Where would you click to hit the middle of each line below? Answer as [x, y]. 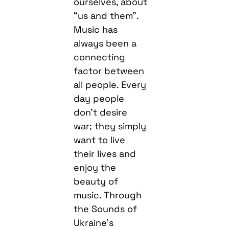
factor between [109, 71]
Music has [96, 30]
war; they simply [110, 126]
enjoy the [95, 168]
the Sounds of [106, 209]
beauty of [96, 181]
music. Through [108, 195]
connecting [100, 57]
